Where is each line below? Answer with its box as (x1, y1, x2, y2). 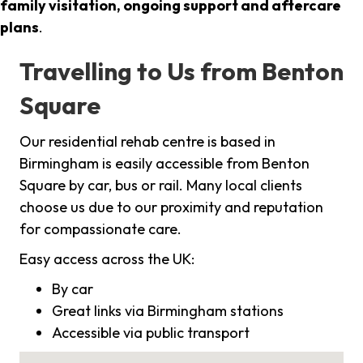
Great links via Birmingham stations (52, 301, 284, 321)
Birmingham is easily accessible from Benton (19, 154, 310, 173)
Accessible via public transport (52, 323, 250, 343)
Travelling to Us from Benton (19, 56, 344, 88)
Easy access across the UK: (19, 250, 194, 269)
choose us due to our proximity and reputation (19, 198, 323, 217)
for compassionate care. (19, 220, 181, 239)
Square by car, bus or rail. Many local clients (19, 176, 302, 195)
